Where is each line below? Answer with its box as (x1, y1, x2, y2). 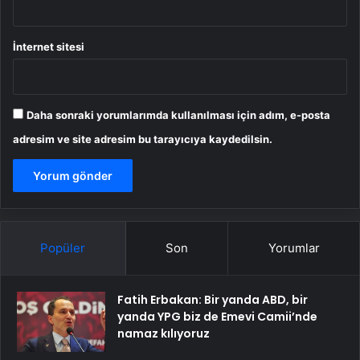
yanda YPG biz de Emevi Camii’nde (117, 309, 317, 325)
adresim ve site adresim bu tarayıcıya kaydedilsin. (13, 133, 272, 146)
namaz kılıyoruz (117, 325, 210, 342)
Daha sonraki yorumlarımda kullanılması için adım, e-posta (27, 108, 330, 122)
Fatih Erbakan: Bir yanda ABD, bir (117, 292, 308, 309)
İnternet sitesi (13, 40, 84, 54)
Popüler (40, 240, 86, 256)
